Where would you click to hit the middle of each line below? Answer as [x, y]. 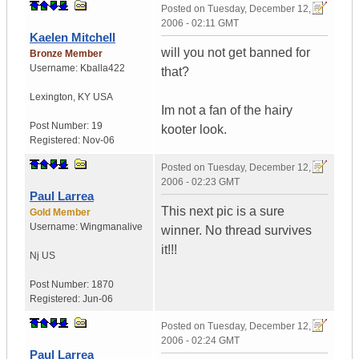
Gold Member [60, 213]
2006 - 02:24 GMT [200, 341]
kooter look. [194, 130]
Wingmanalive [111, 227]
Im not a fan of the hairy [227, 111]
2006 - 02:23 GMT [200, 182]
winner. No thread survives [236, 231]
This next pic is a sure [223, 212]
